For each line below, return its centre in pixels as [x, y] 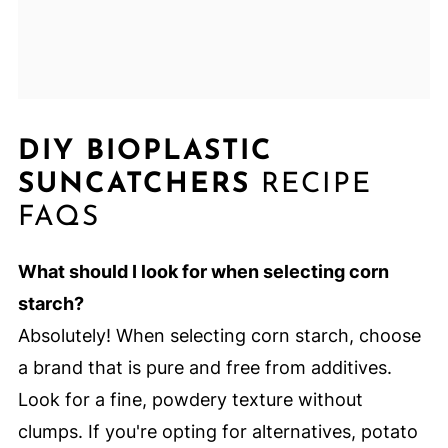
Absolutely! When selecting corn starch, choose [219, 335]
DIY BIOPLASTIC [145, 151]
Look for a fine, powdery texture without [190, 399]
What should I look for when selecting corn [203, 271]
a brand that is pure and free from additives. [204, 367]
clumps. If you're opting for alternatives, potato [217, 431]
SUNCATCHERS [133, 184]
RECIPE [310, 184]
